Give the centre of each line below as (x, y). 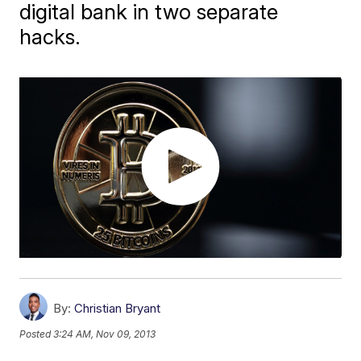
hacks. (50, 37)
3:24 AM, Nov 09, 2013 (105, 334)
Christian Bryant (118, 309)
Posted (37, 334)
